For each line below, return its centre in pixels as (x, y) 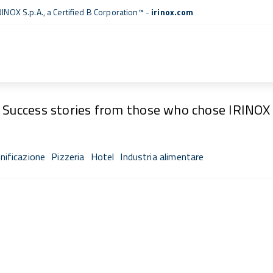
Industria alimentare (162, 157)
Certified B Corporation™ (98, 12)
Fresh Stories (136, 70)
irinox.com (172, 12)
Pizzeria (68, 157)
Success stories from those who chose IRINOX (136, 110)
